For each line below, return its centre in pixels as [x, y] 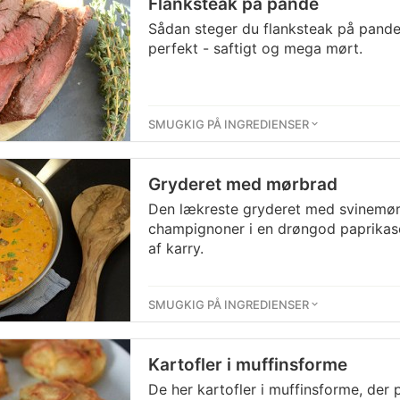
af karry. [176, 248]
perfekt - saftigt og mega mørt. [255, 48]
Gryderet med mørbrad [243, 184]
